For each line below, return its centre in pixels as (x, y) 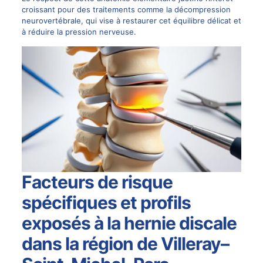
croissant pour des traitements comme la (98, 9)
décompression (202, 9)
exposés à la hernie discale (129, 223)
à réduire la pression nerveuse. (79, 31)
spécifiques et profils (106, 202)
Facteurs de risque (97, 182)
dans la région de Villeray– (125, 243)
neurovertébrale (51, 20)
